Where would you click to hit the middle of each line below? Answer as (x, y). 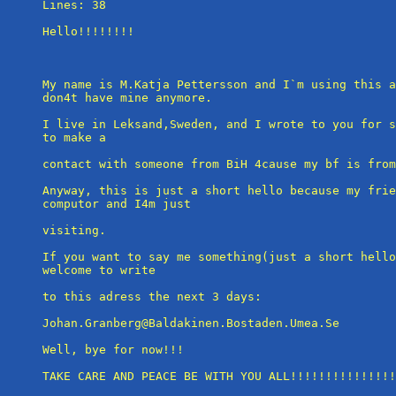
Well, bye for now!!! (113, 349)
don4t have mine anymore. (127, 97)
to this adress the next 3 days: (152, 296)
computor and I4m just (117, 203)
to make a (74, 137)
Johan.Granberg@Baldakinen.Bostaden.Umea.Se (191, 323)
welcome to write (99, 270)
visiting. (74, 230)
